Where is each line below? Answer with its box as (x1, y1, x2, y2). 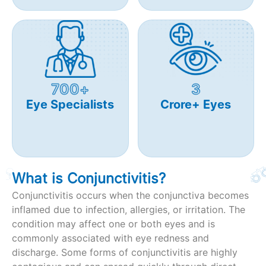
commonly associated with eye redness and (12, 232, 209, 244)
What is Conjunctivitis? (12, 170, 166, 187)
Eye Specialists (26, 97, 115, 112)
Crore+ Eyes (160, 97, 232, 112)
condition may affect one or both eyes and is (12, 218, 215, 230)
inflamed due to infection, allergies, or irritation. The (12, 204, 245, 216)
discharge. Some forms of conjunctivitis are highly (12, 246, 237, 258)
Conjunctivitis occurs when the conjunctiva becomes (12, 189, 249, 201)
